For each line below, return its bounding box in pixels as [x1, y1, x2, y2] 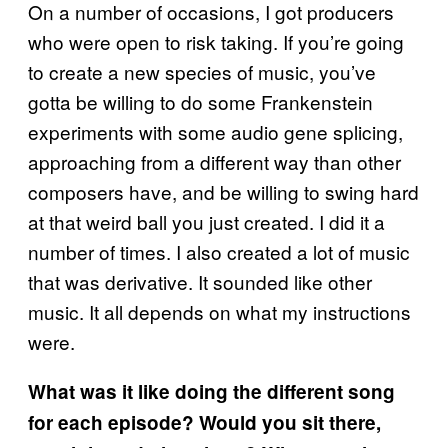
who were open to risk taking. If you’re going [28, 27, 404, 55]
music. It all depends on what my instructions [28, 297, 411, 325]
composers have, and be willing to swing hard [28, 177, 419, 205]
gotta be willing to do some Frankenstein [28, 87, 373, 115]
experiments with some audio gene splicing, [28, 117, 403, 145]
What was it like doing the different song [28, 377, 395, 405]
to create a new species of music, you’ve [28, 57, 376, 85]
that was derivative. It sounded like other [28, 267, 372, 295]
